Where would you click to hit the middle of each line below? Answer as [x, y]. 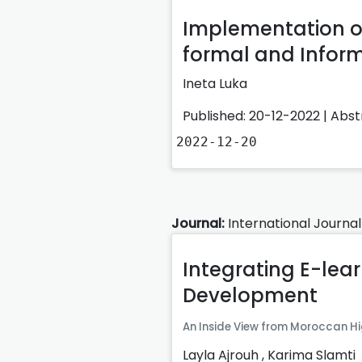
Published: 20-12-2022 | [257, 116]
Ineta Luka [215, 83]
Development [250, 295]
